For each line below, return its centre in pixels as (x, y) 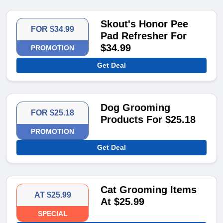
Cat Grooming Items (149, 190)
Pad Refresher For (144, 36)
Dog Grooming (136, 108)
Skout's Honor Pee (145, 24)
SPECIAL (53, 214)
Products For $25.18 (148, 120)
